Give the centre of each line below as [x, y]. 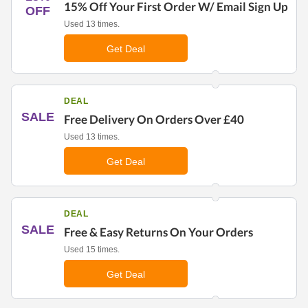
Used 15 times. [92, 250]
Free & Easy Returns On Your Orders [158, 232]
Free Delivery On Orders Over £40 [154, 119]
